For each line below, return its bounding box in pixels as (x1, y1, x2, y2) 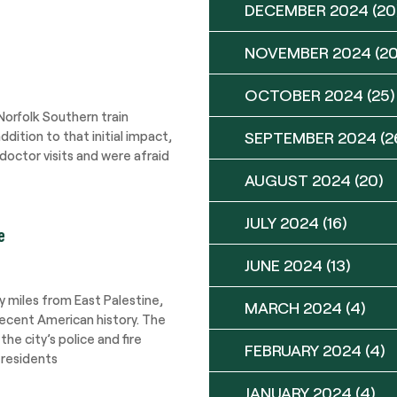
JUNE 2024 (245, 255, 323, 275)
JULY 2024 (245, 213, 319, 232)
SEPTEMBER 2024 (245, 128, 377, 147)
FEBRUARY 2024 (245, 340, 362, 360)
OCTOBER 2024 (245, 85, 363, 105)
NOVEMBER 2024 (245, 43, 371, 62)
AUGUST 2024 (245, 170, 351, 190)
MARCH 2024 (245, 298, 342, 317)
